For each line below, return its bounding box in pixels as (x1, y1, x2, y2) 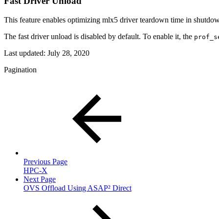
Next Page (23, 175, 56, 183)
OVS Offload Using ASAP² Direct (23, 183, 131, 192)
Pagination (4, 65, 37, 74)
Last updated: (4, 48, 47, 57)
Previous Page (23, 157, 67, 166)
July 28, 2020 (47, 48, 89, 57)
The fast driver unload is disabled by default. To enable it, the (4, 32, 194, 41)
